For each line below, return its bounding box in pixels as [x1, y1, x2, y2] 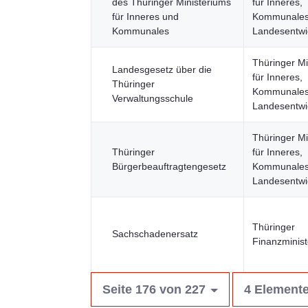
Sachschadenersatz [112, 228, 198, 239]
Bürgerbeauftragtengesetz [112, 161, 226, 172]
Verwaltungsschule [112, 93, 193, 104]
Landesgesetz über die [112, 64, 212, 75]
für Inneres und [112, 11, 179, 22]
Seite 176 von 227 [102, 283, 206, 296]
